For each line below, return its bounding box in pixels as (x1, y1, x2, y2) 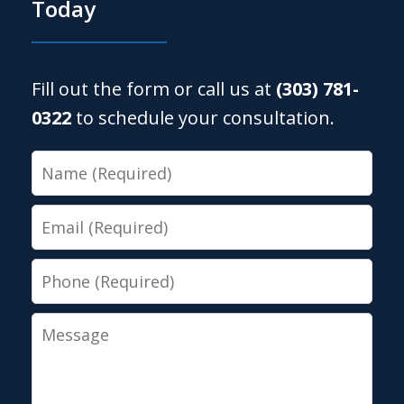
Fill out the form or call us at (32, 76, 277, 101)
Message (31, 313, 112, 338)
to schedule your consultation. (71, 105, 335, 130)
